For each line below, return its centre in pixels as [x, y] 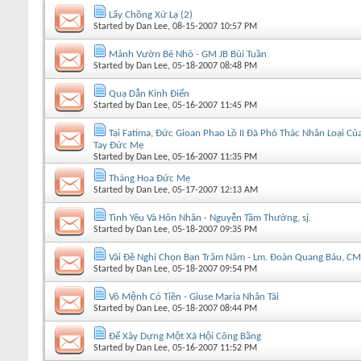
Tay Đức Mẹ [118, 145]
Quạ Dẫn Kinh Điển [149, 93]
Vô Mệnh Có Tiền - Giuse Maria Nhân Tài [194, 297]
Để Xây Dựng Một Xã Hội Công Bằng [185, 336]
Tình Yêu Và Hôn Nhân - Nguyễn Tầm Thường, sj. [210, 218]
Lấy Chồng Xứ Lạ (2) [151, 15]
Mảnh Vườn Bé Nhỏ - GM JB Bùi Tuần [188, 54]
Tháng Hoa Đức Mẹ [149, 178]
